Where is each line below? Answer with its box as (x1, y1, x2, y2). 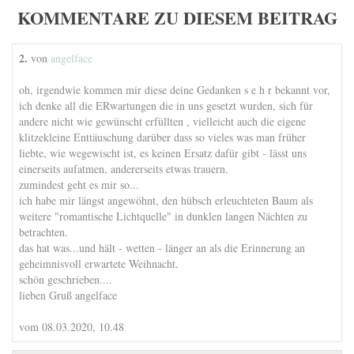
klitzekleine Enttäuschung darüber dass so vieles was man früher (19, 130, 306, 145)
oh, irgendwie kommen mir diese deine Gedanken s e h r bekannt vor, (19, 82, 330, 97)
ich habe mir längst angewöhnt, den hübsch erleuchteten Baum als (19, 193, 313, 208)
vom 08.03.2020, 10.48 (19, 319, 124, 334)
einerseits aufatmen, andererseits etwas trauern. (19, 161, 228, 176)
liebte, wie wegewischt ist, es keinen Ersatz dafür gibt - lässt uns (19, 145, 307, 160)
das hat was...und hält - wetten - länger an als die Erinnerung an (19, 240, 305, 255)
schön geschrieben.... (19, 272, 112, 287)
